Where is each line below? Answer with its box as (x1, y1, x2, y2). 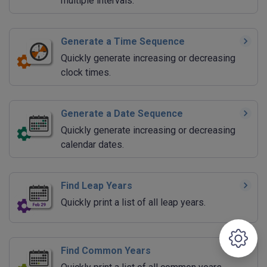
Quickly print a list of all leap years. (61, 196, 206, 208)
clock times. (61, 66, 111, 78)
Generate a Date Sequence (61, 107, 183, 119)
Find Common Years (61, 244, 151, 256)
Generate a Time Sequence (61, 35, 185, 47)
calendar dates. (61, 138, 124, 150)
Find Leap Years (61, 179, 132, 191)
